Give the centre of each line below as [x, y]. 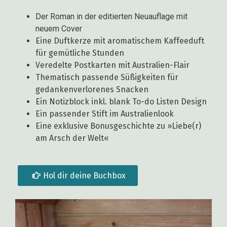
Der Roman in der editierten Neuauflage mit [111, 17]
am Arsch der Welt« [72, 138]
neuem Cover [59, 29]
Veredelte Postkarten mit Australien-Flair [112, 65]
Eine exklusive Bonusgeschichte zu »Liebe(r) [118, 126]
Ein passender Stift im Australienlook [106, 114]
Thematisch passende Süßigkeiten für [107, 78]
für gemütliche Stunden [80, 53]
